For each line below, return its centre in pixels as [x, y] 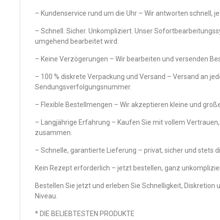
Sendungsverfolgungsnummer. [83, 87]
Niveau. [46, 196]
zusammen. [54, 133]
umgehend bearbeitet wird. [77, 41]
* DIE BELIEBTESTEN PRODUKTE [85, 214]
